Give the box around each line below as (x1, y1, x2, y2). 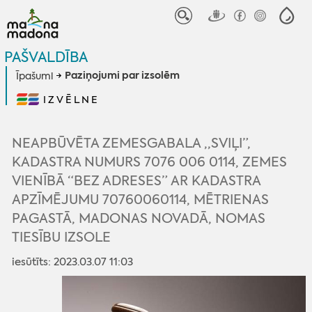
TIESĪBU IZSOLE (12, 228, 111, 246)
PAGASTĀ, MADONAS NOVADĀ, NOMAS (12, 209, 266, 227)
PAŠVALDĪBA (3, 47, 88, 66)
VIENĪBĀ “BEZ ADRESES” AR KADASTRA (12, 171, 261, 189)
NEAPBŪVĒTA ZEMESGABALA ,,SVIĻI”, (12, 134, 251, 152)
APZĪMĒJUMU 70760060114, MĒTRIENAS (12, 190, 270, 208)
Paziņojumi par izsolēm (65, 69, 180, 83)
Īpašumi (15, 70, 53, 83)
